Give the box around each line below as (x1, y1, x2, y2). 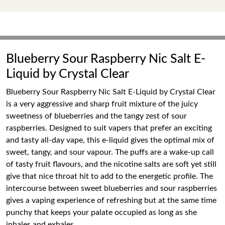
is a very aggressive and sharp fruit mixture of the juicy (6, 100, 198, 108)
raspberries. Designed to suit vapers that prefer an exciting (6, 124, 212, 132)
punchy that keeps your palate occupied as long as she (6, 208, 197, 216)
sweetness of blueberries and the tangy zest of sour (6, 112, 187, 120)
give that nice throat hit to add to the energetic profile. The (6, 172, 213, 180)
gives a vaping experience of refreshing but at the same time (6, 196, 216, 204)
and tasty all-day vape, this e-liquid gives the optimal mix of (6, 136, 214, 144)
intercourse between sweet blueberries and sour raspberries (6, 184, 217, 192)
